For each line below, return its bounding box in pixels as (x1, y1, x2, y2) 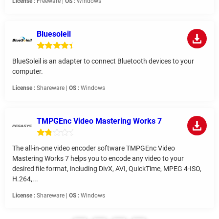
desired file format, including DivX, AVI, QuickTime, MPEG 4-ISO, (12, 164, 201, 173)
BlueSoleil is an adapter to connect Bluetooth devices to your (12, 57, 194, 65)
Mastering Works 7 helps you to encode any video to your (12, 154, 184, 162)
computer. (12, 67, 43, 75)
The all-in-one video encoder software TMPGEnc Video (12, 144, 175, 152)
